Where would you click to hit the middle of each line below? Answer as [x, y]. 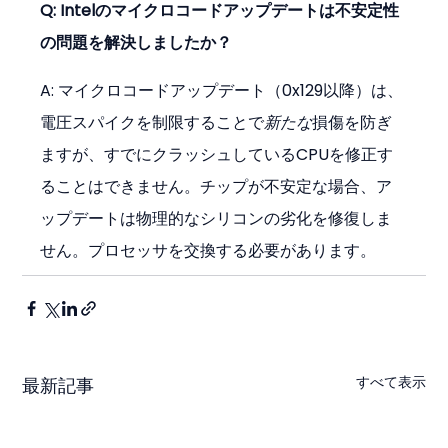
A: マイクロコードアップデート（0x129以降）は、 [222, 90]
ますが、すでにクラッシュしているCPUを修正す [217, 154]
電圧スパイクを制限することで [152, 122]
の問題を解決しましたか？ [136, 42]
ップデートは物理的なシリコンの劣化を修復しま [216, 218]
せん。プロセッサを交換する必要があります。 [208, 250]
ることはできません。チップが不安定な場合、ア [216, 186]
